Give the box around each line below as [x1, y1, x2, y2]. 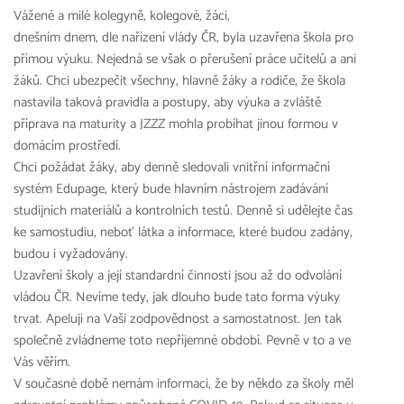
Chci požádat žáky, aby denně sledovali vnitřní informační [14, 156, 330, 179]
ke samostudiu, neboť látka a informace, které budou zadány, [14, 221, 353, 243]
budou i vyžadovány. [14, 243, 128, 265]
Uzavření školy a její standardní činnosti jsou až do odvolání [14, 264, 342, 287]
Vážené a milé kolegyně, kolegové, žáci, [14, 5, 230, 27]
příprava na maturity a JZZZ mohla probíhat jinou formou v [14, 113, 338, 135]
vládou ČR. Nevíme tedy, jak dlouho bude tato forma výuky [14, 286, 340, 308]
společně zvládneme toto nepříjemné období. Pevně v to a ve [14, 329, 351, 352]
